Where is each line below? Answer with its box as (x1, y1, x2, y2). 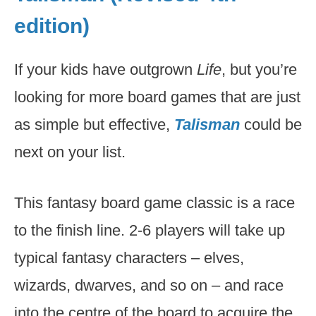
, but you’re (221, 61, 297, 78)
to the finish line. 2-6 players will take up (14, 221, 285, 239)
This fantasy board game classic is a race (14, 194, 295, 212)
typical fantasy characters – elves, (14, 249, 244, 267)
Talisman (174, 116, 244, 133)
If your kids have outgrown (14, 61, 197, 78)
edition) (14, 14, 90, 37)
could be (244, 116, 302, 133)
